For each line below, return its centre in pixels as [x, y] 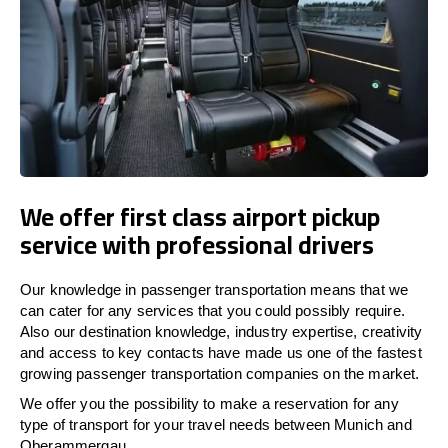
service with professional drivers [197, 244]
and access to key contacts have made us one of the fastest [221, 352]
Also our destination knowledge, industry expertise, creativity [221, 331]
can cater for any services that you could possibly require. [212, 310]
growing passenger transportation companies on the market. [220, 373]
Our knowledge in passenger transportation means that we [214, 289]
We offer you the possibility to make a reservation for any [209, 403]
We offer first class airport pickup [200, 216]
